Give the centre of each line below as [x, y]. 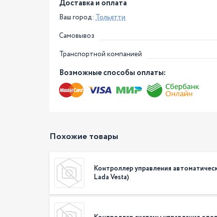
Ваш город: [77, 17]
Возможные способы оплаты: [112, 73]
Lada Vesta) [111, 178]
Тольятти [110, 17]
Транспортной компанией [101, 54]
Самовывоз [77, 36]
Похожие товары [84, 136]
